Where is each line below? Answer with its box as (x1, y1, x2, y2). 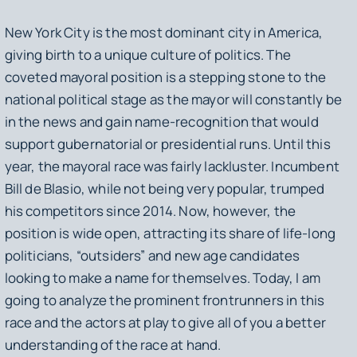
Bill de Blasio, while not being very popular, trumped (4, 178, 325, 198)
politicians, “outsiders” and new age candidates (4, 245, 300, 265)
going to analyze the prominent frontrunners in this (4, 290, 325, 309)
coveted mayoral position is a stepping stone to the (4, 67, 327, 86)
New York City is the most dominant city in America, (4, 22, 324, 41)
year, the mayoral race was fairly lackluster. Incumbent (4, 156, 339, 175)
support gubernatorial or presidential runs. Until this (4, 134, 331, 153)
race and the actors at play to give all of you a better (4, 312, 326, 331)
